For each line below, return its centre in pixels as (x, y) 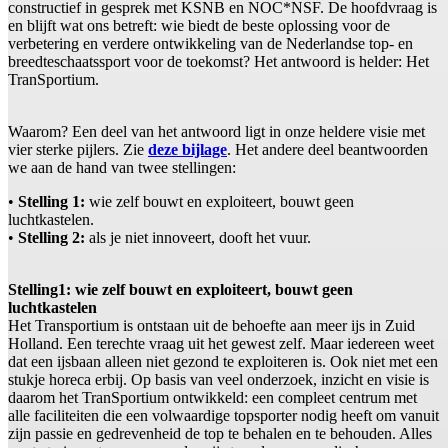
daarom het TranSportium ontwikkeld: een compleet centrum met (212, 398)
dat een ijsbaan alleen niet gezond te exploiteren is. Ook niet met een (223, 362)
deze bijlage (187, 150)
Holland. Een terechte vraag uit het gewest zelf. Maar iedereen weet (221, 344)
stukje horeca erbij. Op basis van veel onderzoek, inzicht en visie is (218, 380)
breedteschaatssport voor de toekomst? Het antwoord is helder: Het (218, 62)
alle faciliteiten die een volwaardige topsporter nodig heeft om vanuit (223, 416)
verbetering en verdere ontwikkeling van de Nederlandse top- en (210, 44)
